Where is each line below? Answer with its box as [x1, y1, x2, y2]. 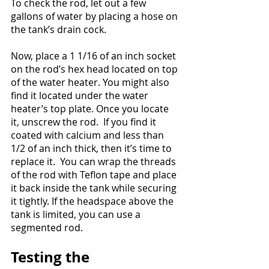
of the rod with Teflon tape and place [11, 168, 179, 182]
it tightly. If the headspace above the [11, 195, 176, 208]
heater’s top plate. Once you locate [11, 102, 171, 116]
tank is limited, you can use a [11, 208, 143, 222]
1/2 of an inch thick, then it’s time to [11, 142, 174, 156]
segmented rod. [11, 221, 83, 235]
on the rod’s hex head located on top [11, 62, 180, 76]
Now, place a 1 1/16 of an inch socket [11, 49, 178, 63]
